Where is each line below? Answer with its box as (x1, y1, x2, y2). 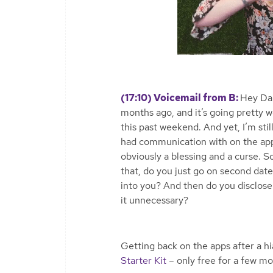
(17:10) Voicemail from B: (121, 91, 240, 104)
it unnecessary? (121, 193, 188, 207)
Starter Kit (121, 253, 166, 267)
